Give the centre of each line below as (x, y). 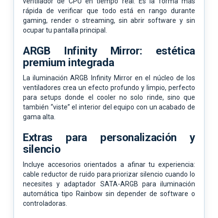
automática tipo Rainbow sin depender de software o (109, 193)
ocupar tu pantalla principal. (65, 30)
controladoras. (45, 203)
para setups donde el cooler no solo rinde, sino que (109, 97)
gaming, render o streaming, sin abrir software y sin (109, 20)
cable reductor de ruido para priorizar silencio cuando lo (109, 174)
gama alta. (39, 117)
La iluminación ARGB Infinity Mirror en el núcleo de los (109, 78)
